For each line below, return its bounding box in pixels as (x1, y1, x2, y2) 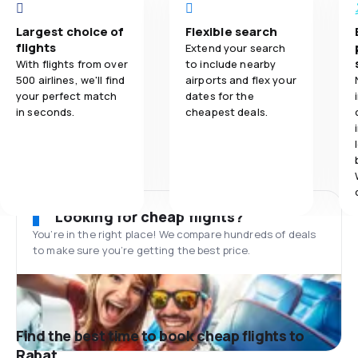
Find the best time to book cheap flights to (16, 326, 304, 345)
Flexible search (185, 23, 278, 40)
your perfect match (16, 89, 117, 103)
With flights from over (16, 57, 128, 71)
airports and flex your (185, 73, 296, 87)
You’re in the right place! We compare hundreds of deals (33, 227, 316, 241)
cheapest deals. (185, 105, 268, 119)
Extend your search (185, 41, 286, 55)
